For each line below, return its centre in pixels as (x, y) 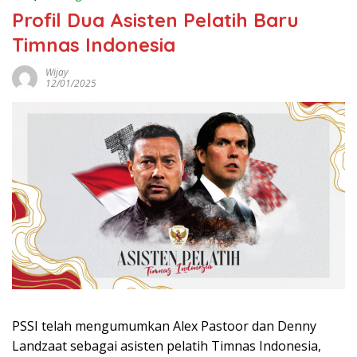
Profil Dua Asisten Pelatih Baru (155, 20)
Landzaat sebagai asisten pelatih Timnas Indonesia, (167, 346)
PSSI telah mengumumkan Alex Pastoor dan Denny (164, 326)
